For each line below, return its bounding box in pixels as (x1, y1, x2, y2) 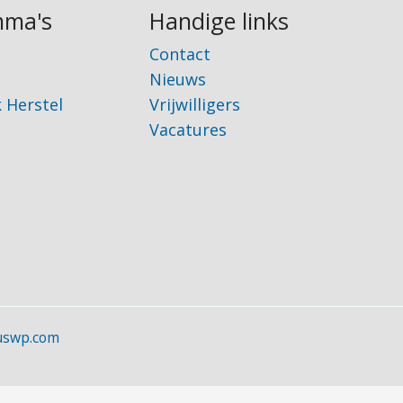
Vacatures (149, 119, 227, 141)
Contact (149, 43, 210, 66)
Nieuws (149, 68, 206, 91)
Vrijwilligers (149, 94, 240, 116)
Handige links (149, 5, 289, 37)
